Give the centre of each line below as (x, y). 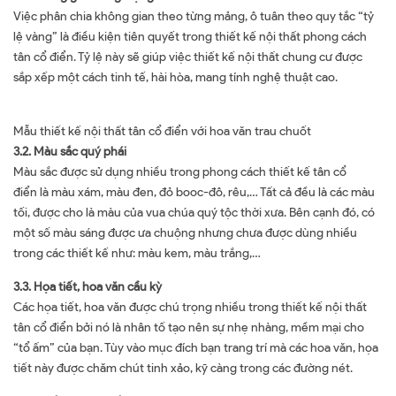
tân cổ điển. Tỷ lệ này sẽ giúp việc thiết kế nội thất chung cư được (188, 57)
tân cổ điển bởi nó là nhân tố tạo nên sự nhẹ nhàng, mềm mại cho (189, 327)
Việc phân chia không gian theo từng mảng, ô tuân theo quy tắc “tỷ (194, 16)
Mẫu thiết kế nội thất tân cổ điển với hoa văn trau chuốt (162, 131)
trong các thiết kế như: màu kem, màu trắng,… (137, 253)
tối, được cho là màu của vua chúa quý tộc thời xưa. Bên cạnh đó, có (194, 213)
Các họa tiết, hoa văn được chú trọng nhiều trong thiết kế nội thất (190, 307)
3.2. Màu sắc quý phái (70, 152)
